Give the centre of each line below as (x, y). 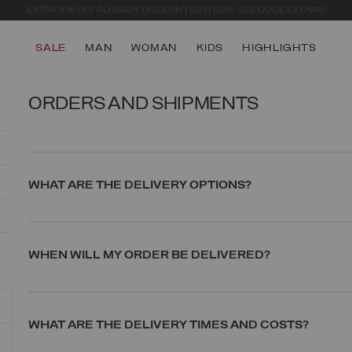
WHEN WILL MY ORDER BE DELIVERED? (149, 255)
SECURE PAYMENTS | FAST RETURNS (176, 10)
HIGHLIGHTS (280, 49)
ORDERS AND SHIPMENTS (143, 104)
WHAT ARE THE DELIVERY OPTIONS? (139, 185)
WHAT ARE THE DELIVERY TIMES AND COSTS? (168, 325)
